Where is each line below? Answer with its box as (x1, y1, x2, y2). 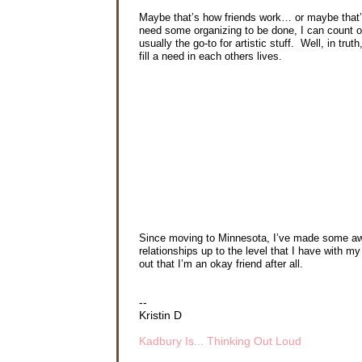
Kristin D (139, 309, 182, 322)
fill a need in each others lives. (139, 50, 285, 63)
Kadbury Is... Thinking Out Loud (139, 335, 301, 348)
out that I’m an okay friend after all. (139, 258, 303, 271)
